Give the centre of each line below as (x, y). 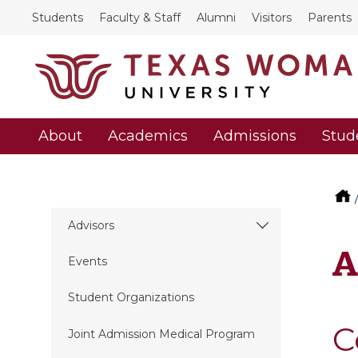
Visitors (272, 18)
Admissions (255, 136)
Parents (330, 18)
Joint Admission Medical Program (161, 334)
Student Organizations (131, 298)
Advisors (91, 225)
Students (58, 18)
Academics (148, 136)
